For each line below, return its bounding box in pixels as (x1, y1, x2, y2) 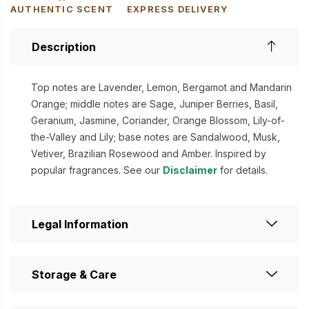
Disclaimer (163, 164, 217, 177)
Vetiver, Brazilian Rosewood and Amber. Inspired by (31, 148, 266, 160)
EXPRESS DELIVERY (127, 3, 228, 15)
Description (32, 40, 96, 54)
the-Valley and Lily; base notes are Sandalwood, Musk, (31, 131, 280, 143)
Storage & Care (32, 268, 117, 282)
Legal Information (32, 217, 128, 232)
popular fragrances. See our (31, 164, 163, 177)
